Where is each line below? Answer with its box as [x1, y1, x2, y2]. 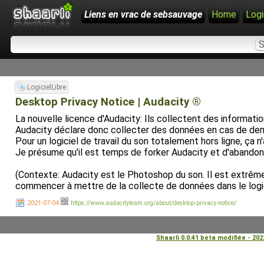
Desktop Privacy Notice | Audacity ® [15, 95, 201, 108]
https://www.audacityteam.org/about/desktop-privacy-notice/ [71, 199, 236, 207]
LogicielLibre [27, 83, 66, 91]
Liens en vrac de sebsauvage [84, 9, 202, 20]
